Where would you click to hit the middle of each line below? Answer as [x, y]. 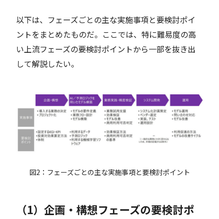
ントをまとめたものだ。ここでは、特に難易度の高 [106, 34]
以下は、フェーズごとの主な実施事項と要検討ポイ [106, 19]
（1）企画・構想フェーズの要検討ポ [105, 209]
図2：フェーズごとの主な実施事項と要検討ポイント [109, 172]
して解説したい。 [48, 63]
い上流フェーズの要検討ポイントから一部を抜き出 [106, 49]
